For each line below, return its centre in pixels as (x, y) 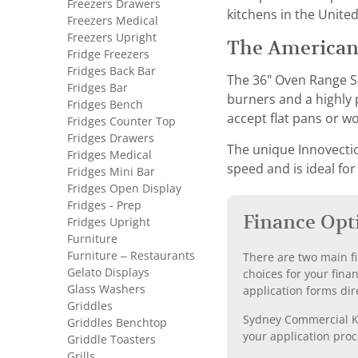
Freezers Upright (112, 38)
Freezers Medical (113, 21)
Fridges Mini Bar (111, 172)
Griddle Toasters (111, 340)
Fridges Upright (109, 222)
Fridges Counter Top (121, 121)
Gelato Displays (108, 272)
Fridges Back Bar (111, 71)
